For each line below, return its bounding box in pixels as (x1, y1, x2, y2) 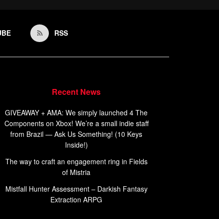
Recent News (52, 86, 101, 97)
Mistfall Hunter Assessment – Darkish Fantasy (5, 184, 148, 194)
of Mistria (62, 167, 90, 177)
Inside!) (65, 140, 88, 150)
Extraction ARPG (50, 195, 102, 204)
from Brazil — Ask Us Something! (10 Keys (10, 129, 142, 139)
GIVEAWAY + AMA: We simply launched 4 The (5, 108, 148, 117)
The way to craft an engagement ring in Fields (5, 156, 148, 166)
